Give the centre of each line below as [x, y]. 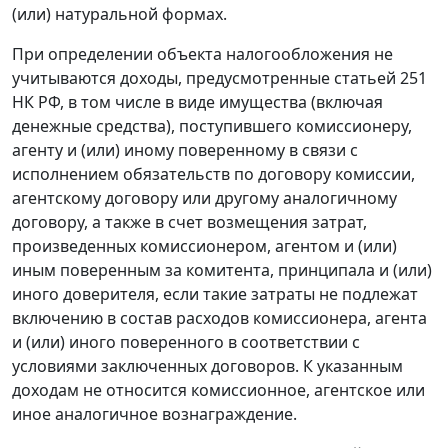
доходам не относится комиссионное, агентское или [218, 390]
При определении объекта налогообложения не [202, 54]
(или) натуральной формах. [119, 14]
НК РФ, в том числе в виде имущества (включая [197, 102]
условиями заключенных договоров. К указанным [207, 366]
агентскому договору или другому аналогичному [204, 198]
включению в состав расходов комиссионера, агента [219, 318]
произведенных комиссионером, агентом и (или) [204, 246]
